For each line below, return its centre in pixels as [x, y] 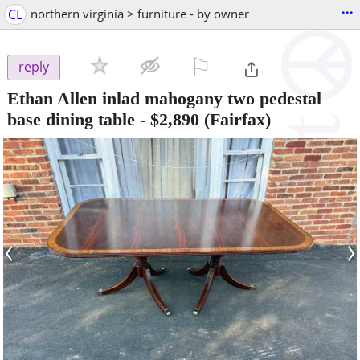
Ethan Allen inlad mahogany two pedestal [164, 98]
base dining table [71, 119]
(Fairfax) [235, 119]
